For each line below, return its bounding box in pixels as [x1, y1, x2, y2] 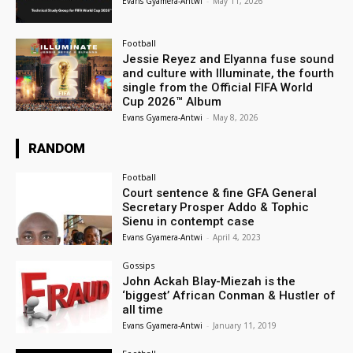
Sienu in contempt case [122, 214, 255, 229]
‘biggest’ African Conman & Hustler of [122, 288, 336, 303]
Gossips [122, 258, 155, 271]
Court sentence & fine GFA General [122, 186, 318, 201]
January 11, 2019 [213, 319, 277, 331]
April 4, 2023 [213, 232, 262, 243]
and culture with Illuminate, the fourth [122, 66, 335, 81]
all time [122, 302, 164, 317]
